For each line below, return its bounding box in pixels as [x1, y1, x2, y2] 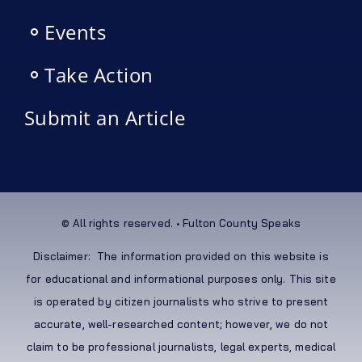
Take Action [44, 61, 154, 88]
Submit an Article [23, 103, 186, 131]
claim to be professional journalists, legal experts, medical [26, 339, 336, 353]
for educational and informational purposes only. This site [26, 271, 336, 285]
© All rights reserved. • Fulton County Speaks [61, 216, 301, 229]
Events [44, 18, 107, 45]
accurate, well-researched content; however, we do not [33, 317, 329, 330]
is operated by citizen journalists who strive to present [33, 294, 329, 308]
